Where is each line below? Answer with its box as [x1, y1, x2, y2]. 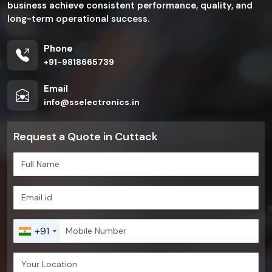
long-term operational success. [7, 13, 149, 25]
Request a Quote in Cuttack [13, 129, 158, 144]
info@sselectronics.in [44, 97, 140, 107]
